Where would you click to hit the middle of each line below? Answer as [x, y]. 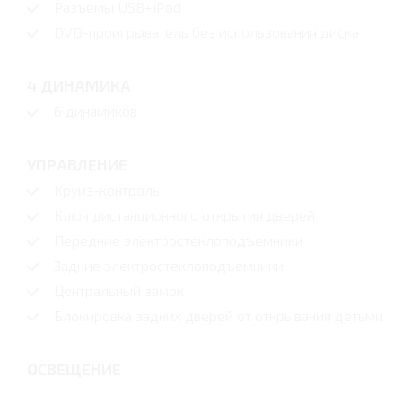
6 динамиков [96, 110]
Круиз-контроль [107, 189]
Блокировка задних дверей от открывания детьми [218, 315]
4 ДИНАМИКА [79, 85]
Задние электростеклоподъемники [169, 265]
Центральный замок [119, 290]
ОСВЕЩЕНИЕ [74, 368]
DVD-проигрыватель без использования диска [206, 31]
